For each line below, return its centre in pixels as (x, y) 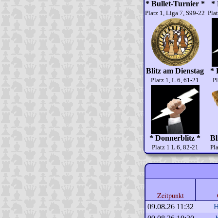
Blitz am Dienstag (175, 71)
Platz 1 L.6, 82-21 (175, 147)
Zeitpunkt (170, 195)
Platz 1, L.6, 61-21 (175, 80)
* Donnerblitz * (175, 138)
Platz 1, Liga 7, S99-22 (175, 13)
